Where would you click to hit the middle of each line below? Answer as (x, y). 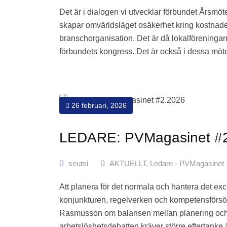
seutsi (78, 164)
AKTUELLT (128, 164)
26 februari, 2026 (98, 106)
